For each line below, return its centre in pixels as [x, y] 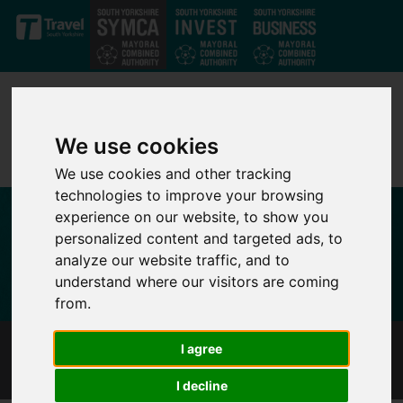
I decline [201, 385]
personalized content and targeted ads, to [199, 238]
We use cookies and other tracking [174, 173]
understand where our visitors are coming [197, 281]
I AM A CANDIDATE [94, 361]
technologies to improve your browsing [190, 195]
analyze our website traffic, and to [173, 260]
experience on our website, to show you [192, 216]
